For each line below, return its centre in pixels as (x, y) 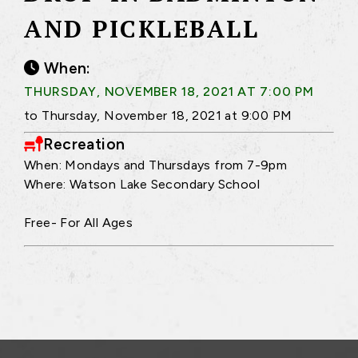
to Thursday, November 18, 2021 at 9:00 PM (158, 115)
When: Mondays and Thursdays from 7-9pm (156, 165)
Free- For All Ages (79, 222)
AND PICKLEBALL (141, 29)
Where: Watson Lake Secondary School (142, 184)
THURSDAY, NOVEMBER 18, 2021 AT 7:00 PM (169, 91)
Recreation (84, 144)
